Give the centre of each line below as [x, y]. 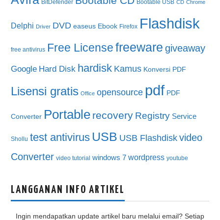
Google [24, 69]
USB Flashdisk [149, 138]
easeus [85, 26]
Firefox [129, 27]
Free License [81, 48]
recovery [113, 115]
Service [184, 116]
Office [88, 93]
